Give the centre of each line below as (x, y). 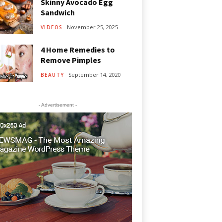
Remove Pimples (71, 60)
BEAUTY (52, 75)
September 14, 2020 (94, 74)
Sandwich (57, 12)
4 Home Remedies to (78, 50)
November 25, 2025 (92, 27)
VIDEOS (52, 27)
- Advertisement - (57, 105)
